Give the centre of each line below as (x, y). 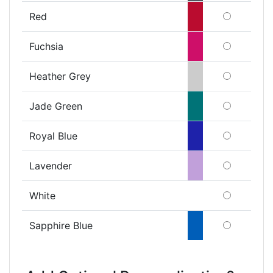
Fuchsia (46, 46)
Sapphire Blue (61, 225)
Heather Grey (60, 76)
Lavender (51, 165)
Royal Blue (53, 136)
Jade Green (56, 106)
